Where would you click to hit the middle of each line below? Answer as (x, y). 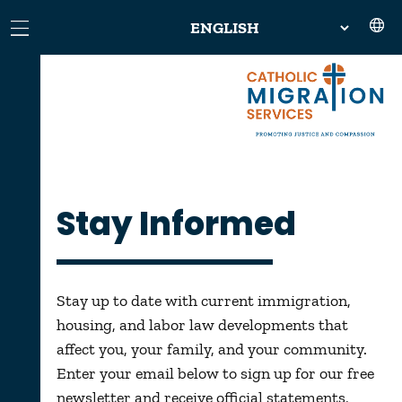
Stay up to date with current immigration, (203, 300)
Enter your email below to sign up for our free (215, 373)
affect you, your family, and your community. (211, 349)
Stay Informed (176, 223)
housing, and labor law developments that (202, 324)
